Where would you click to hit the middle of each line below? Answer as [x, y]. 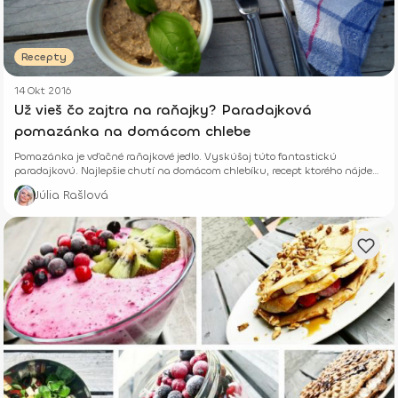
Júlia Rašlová [72, 195]
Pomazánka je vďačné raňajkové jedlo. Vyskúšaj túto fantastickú [175, 157]
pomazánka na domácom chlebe [132, 131]
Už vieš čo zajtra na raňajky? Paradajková [163, 110]
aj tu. [27, 185]
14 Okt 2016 [43, 91]
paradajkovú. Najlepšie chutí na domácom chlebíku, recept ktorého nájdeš [196, 171]
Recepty [44, 57]
